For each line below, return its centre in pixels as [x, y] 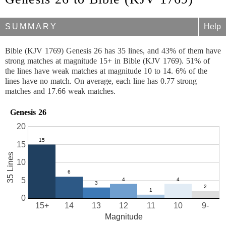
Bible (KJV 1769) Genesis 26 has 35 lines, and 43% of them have [113, 51]
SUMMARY [31, 26]
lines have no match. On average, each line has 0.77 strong [101, 81]
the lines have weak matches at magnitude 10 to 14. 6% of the [106, 71]
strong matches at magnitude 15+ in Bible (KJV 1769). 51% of [107, 61]
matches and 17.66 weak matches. [60, 91]
